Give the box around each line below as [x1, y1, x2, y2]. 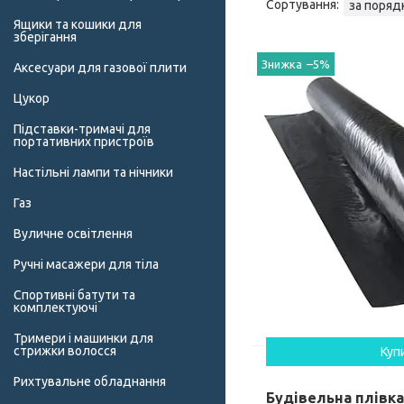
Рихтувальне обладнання [14, 374, 166, 390]
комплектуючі [14, 300, 97, 316]
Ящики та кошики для [14, 17, 142, 32]
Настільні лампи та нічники [14, 165, 173, 180]
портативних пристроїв [14, 134, 154, 150]
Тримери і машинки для [14, 331, 153, 346]
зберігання [14, 30, 77, 45]
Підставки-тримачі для [14, 122, 151, 137]
